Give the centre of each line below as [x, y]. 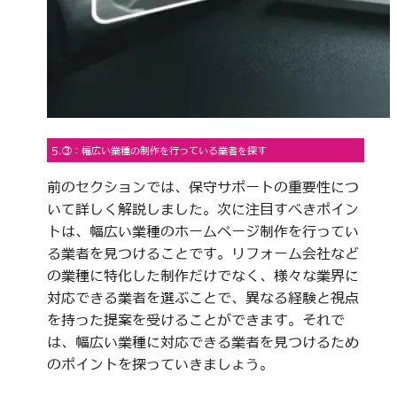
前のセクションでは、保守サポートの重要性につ [202, 187]
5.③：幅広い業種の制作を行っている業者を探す [159, 151]
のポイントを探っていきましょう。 [160, 365]
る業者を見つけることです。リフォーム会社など [202, 254]
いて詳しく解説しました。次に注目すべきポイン [202, 210]
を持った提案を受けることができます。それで [195, 320]
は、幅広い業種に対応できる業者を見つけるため [202, 343]
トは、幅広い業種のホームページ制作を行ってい [202, 232]
